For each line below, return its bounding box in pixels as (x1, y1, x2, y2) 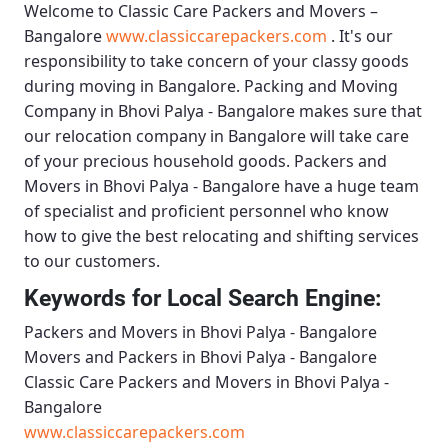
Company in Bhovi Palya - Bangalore (24, 100, 295, 123)
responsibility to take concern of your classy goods (24, 50, 409, 73)
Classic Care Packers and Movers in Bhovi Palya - (24, 371, 389, 394)
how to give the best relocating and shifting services (24, 225, 419, 248)
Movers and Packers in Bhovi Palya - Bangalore (24, 346, 377, 369)
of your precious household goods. (24, 150, 294, 173)
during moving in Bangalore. (24, 75, 244, 98)
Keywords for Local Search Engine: (24, 284, 381, 313)
